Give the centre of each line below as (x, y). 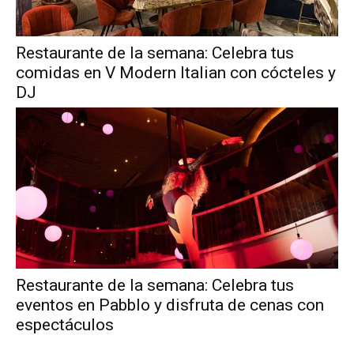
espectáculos (65, 325)
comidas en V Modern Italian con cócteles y (176, 73)
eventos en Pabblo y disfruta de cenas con (170, 305)
